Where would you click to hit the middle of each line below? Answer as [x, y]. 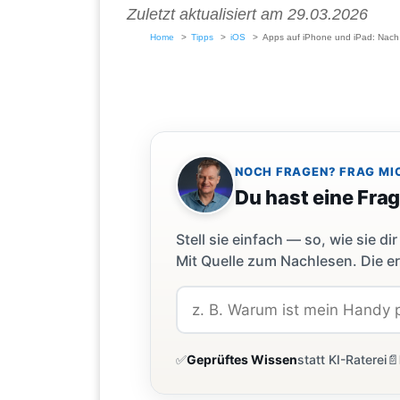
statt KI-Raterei [342, 360]
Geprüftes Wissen [242, 360]
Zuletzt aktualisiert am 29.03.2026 [247, 15]
